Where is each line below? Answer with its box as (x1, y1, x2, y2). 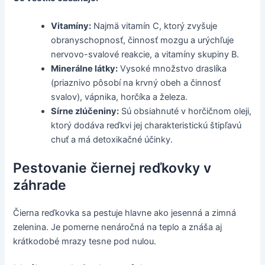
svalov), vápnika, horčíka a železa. (51, 92, 188, 103)
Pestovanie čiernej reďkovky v (13, 160, 212, 177)
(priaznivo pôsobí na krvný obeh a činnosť (51, 77, 221, 89)
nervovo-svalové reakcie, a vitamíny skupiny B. (51, 49, 240, 60)
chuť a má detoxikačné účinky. (51, 134, 173, 146)
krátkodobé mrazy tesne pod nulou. (13, 236, 157, 247)
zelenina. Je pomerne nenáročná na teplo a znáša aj (13, 222, 222, 233)
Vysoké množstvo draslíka (118, 63, 227, 75)
